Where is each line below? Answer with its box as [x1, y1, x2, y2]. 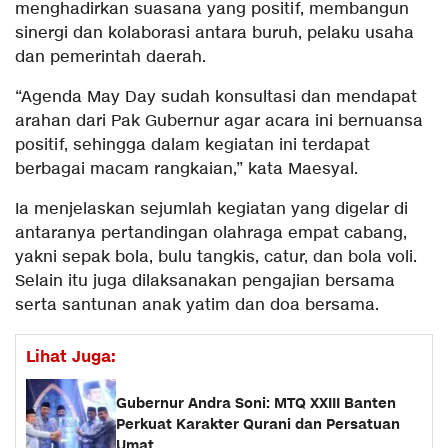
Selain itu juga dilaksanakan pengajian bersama [15, 271, 395, 293]
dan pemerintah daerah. [15, 47, 206, 69]
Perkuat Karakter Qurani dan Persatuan [116, 414, 400, 434]
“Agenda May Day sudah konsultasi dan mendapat [15, 87, 417, 109]
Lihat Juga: [26, 346, 116, 369]
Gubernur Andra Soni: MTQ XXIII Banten [116, 393, 396, 413]
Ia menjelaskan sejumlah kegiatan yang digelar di [15, 199, 408, 221]
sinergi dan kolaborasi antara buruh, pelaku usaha [15, 23, 414, 45]
